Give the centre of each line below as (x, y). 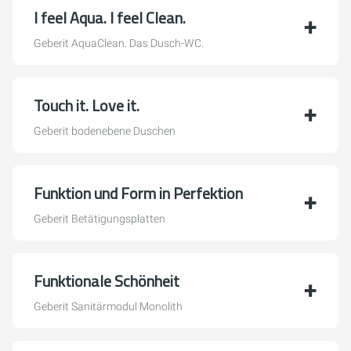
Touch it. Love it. (87, 105)
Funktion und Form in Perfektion (138, 193)
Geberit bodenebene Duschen (105, 131)
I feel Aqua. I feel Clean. (110, 18)
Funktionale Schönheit (107, 281)
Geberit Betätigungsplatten (100, 219)
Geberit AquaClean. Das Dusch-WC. (119, 43)
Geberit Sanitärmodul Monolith (108, 306)
